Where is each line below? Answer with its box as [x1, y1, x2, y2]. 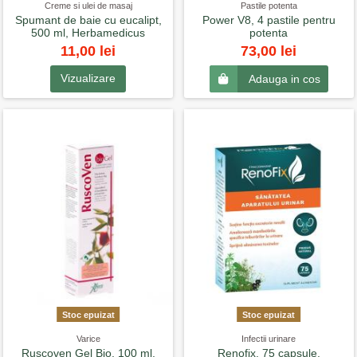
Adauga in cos [248, 73, 320, 86]
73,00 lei [241, 43, 297, 60]
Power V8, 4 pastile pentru [202, 13, 335, 26]
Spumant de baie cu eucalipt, [14, 13, 162, 26]
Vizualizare [61, 72, 116, 85]
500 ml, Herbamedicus [31, 25, 146, 39]
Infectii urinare [241, 333, 296, 343]
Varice [76, 333, 100, 343]
